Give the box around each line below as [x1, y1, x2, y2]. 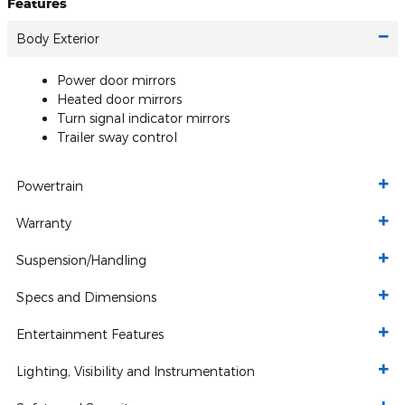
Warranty [16, 215, 71, 231]
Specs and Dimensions [16, 289, 156, 305]
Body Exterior [16, 31, 99, 46]
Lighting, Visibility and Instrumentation [16, 363, 255, 379]
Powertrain [16, 178, 83, 193]
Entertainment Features [16, 326, 164, 342]
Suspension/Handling [16, 252, 146, 268]
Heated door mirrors [57, 91, 182, 107]
